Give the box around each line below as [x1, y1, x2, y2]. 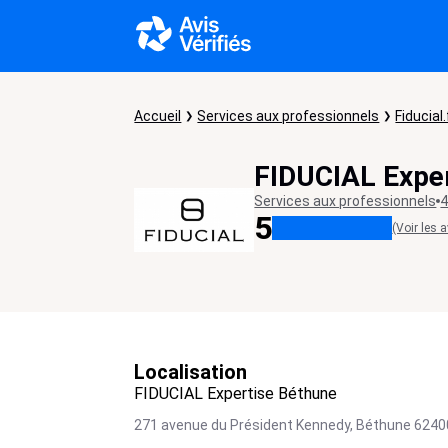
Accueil [134, 108, 182, 124]
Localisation [134, 360, 248, 384]
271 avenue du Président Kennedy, [134, 417, 354, 433]
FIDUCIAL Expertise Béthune [134, 384, 338, 403]
